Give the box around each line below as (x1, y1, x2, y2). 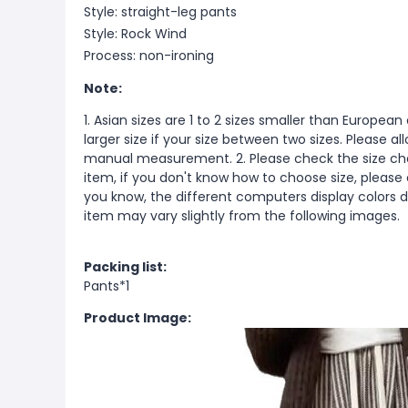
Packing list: (84, 258, 167, 276)
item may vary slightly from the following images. (84, 207, 400, 225)
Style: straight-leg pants (84, 3, 237, 21)
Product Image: (84, 309, 191, 327)
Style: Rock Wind (84, 25, 187, 43)
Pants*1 (84, 277, 129, 295)
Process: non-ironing (84, 46, 214, 65)
